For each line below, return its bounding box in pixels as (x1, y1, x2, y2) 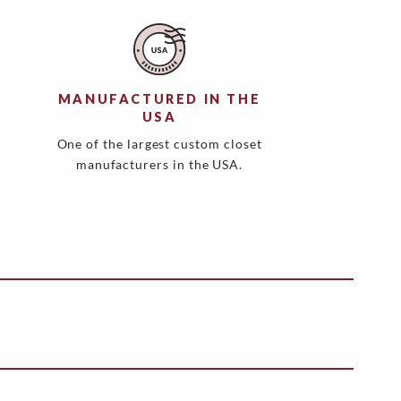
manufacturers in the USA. (75, 157, 243, 173)
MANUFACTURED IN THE (57, 91, 261, 107)
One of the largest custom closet (56, 136, 262, 152)
